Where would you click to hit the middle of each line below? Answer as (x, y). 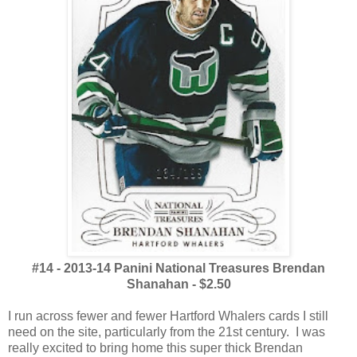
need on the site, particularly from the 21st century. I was (167, 332)
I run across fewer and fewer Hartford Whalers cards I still (168, 316)
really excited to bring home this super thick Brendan (155, 348)
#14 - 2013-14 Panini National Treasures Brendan (178, 269)
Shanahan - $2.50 (178, 284)
